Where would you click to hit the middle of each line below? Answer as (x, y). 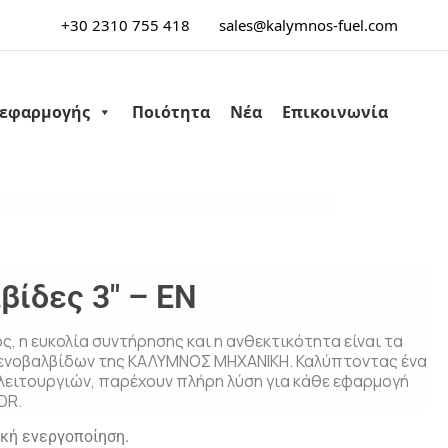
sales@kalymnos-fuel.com (308, 25)
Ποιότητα (171, 112)
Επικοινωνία (335, 112)
